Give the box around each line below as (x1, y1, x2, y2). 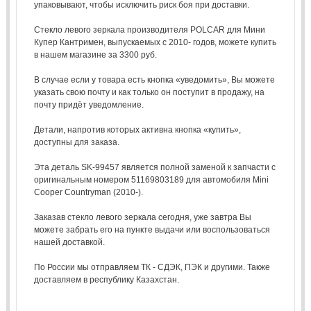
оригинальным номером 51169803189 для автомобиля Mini (33, 174, 269, 185)
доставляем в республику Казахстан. (33, 274, 179, 285)
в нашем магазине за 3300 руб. (33, 49, 157, 60)
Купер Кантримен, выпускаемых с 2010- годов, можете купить (33, 37, 276, 47)
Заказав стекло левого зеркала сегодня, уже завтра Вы (33, 212, 251, 222)
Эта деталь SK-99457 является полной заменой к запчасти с (33, 162, 276, 172)
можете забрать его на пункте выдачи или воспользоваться (33, 224, 270, 235)
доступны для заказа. (33, 137, 119, 147)
